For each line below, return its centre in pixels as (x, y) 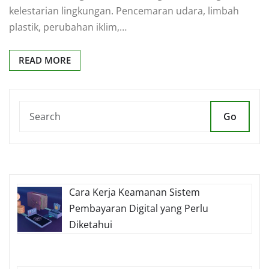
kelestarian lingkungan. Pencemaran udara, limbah (124, 11)
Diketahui (91, 224)
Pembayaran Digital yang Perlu (139, 208)
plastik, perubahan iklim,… (68, 27)
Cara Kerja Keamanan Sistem (134, 192)
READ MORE (45, 60)
